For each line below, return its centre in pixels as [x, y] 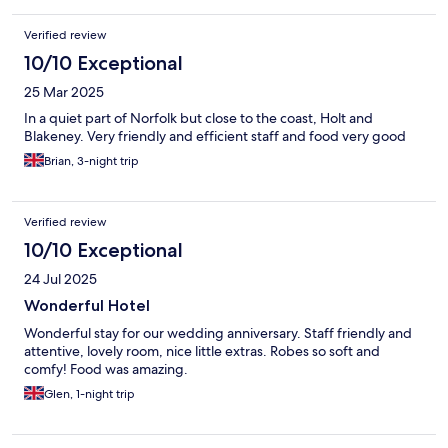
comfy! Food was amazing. [106, 368]
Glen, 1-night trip [89, 393]
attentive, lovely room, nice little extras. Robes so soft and [202, 350]
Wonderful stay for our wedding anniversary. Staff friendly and [218, 332]
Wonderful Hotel [87, 305]
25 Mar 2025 [64, 91]
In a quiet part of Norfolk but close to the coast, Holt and [198, 117]
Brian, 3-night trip [91, 160]
